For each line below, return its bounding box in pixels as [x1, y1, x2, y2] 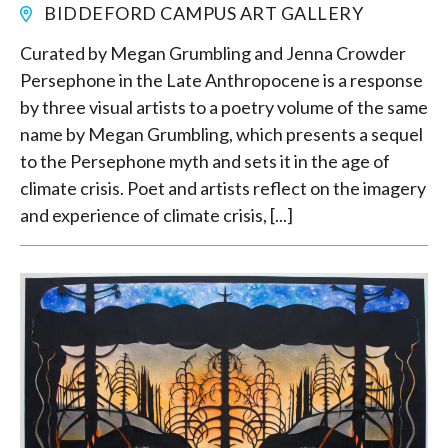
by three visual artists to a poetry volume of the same [20, 96, 428, 119]
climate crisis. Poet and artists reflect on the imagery [20, 177, 426, 200]
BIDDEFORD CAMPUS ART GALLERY [40, 2, 363, 25]
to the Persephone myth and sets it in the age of [20, 150, 390, 173]
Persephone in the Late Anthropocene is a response [20, 69, 423, 92]
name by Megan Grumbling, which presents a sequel [20, 123, 423, 146]
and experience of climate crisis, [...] [20, 204, 293, 227]
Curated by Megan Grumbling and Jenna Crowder [20, 42, 406, 65]
